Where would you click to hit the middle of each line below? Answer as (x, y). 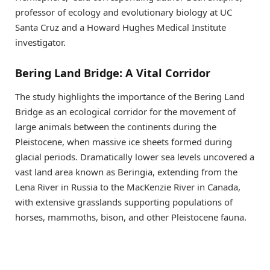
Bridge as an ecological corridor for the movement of (125, 112)
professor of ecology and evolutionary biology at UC (124, 12)
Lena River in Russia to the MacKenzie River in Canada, (128, 187)
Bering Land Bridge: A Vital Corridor (113, 73)
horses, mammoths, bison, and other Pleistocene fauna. (131, 217)
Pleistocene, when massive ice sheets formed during (124, 142)
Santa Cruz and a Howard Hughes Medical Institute (121, 27)
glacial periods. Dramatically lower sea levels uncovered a (135, 157)
